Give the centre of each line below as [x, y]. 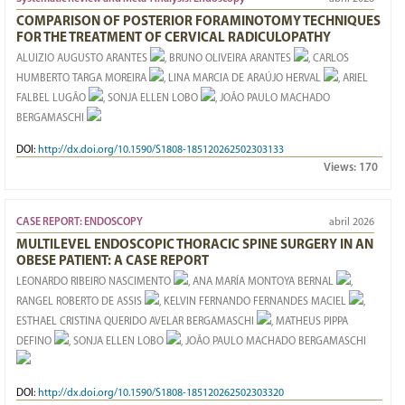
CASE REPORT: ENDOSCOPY [80, 222]
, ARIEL [353, 79]
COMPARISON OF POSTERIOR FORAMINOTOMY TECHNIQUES [198, 22]
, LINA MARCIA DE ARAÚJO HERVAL [242, 79]
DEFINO [34, 342]
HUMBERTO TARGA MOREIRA [81, 79]
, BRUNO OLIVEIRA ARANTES [228, 59]
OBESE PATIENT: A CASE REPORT [113, 262]
